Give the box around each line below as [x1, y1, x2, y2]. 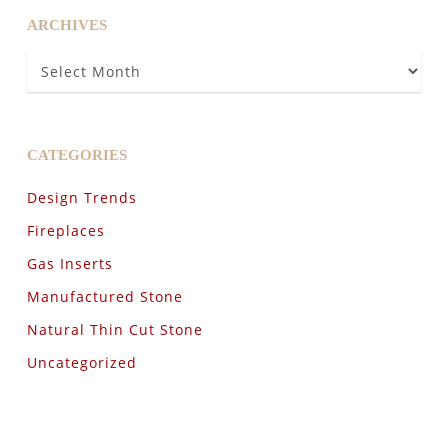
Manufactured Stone [26, 287, 183, 306]
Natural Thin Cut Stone [26, 320, 203, 339]
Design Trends [26, 188, 137, 207]
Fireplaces [26, 221, 105, 240]
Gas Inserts [26, 254, 113, 273]
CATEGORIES [26, 147, 127, 163]
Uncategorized [26, 353, 137, 372]
